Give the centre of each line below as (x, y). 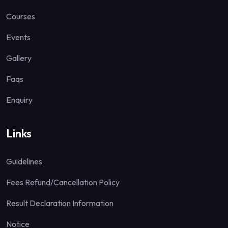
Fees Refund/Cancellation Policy (63, 182)
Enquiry (19, 99)
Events (18, 37)
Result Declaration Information (60, 203)
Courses (21, 16)
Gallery (19, 58)
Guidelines (24, 161)
